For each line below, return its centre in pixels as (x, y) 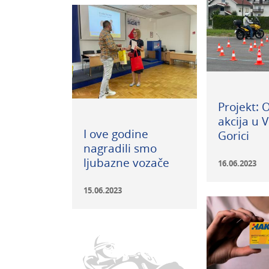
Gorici (233, 136)
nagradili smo (120, 148)
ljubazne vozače (126, 163)
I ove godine (116, 134)
